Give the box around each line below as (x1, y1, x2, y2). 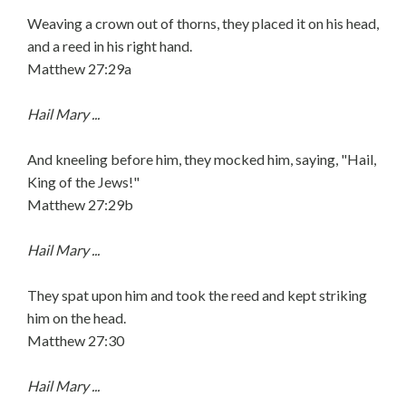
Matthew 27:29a (27, 60, 131, 77)
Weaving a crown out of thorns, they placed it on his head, (27, 14, 379, 32)
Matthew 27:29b (27, 196, 133, 213)
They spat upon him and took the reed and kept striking (27, 286, 367, 304)
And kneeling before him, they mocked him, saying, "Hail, (27, 150, 376, 168)
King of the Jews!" (27, 173, 140, 190)
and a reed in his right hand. (27, 37, 192, 54)
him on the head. (27, 309, 126, 326)
